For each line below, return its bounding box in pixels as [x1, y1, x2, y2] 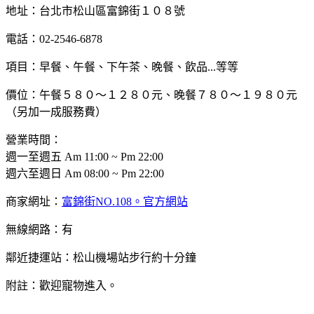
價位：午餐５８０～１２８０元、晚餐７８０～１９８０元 [6, 88, 297, 101]
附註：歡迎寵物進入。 [6, 279, 118, 292]
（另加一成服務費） [6, 105, 107, 118]
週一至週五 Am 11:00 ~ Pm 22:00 [6, 150, 163, 163]
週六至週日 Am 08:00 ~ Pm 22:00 [6, 167, 164, 179]
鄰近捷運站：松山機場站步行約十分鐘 [6, 251, 196, 264]
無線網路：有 [6, 223, 73, 235]
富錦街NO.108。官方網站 [62, 195, 188, 207]
